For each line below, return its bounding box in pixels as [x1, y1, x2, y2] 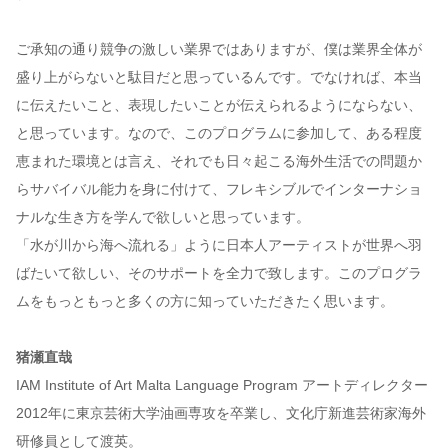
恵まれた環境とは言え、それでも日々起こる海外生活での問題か [16, 153, 422, 170]
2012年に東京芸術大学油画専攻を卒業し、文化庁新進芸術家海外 [16, 405, 426, 422]
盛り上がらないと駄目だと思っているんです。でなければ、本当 [16, 69, 422, 86]
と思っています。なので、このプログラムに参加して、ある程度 [16, 125, 422, 142]
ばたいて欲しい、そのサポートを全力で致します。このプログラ [16, 265, 422, 282]
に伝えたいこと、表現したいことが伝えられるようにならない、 [16, 97, 422, 114]
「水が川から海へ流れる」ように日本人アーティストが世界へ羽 [16, 237, 422, 254]
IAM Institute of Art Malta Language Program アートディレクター [16, 377, 428, 394]
